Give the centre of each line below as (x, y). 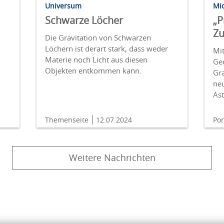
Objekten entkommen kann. (93, 71)
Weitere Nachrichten (112, 158)
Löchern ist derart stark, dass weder (106, 49)
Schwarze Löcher (84, 20)
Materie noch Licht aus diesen (96, 60)
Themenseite (67, 120)
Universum (63, 6)
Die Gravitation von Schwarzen (98, 38)
